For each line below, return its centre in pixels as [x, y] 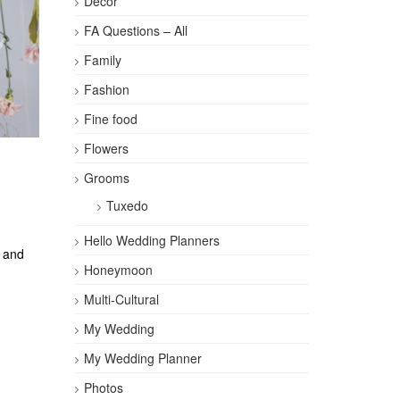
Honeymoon [118, 270]
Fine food [110, 119]
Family [102, 60]
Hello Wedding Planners [151, 240]
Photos [103, 387]
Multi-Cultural [121, 299]
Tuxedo [127, 205]
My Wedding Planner [142, 358]
